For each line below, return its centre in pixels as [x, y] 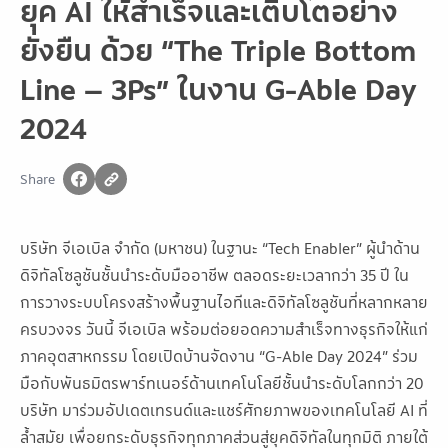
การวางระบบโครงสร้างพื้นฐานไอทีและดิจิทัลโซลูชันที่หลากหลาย [224, 301]
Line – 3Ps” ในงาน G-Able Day [218, 88]
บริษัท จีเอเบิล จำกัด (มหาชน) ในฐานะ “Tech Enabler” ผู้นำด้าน [220, 247]
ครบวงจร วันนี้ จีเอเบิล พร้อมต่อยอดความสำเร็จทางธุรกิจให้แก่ [224, 328]
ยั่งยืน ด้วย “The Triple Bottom [218, 49]
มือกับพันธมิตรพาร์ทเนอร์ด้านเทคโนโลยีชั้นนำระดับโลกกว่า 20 [222, 382]
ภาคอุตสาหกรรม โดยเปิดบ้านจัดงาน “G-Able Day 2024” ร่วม [219, 355]
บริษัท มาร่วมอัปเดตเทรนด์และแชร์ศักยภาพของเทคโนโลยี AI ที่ [224, 409]
